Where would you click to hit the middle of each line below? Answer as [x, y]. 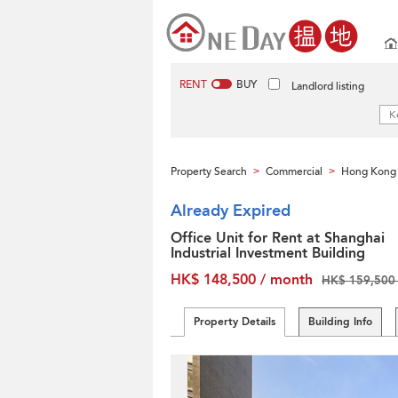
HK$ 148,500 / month [242, 280]
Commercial [294, 171]
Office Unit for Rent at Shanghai [278, 238]
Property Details [235, 322]
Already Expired [231, 211]
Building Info [340, 322]
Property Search [209, 171]
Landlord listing [328, 86]
